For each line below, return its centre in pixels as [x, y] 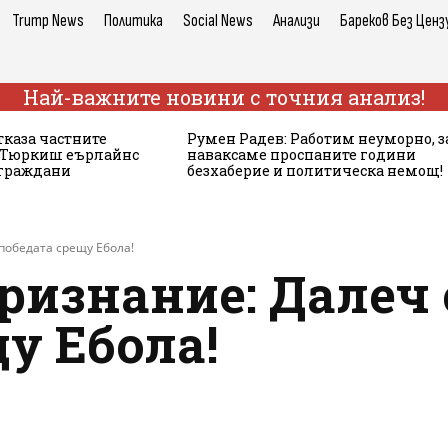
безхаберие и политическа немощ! [314, 170]
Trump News [48, 20]
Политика [133, 20]
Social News [218, 20]
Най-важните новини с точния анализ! [224, 96]
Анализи [296, 20]
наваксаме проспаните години [301, 154]
